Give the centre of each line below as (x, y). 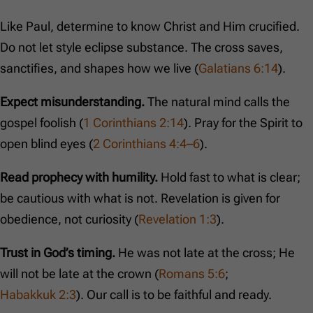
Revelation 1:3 (177, 219)
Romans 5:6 (192, 274)
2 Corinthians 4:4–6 (146, 144)
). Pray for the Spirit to (243, 123)
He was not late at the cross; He (205, 253)
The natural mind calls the (217, 102)
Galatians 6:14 (238, 68)
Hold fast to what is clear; (229, 177)
